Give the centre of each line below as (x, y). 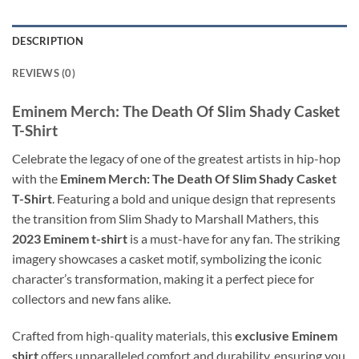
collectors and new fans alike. (91, 298)
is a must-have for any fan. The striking (234, 238)
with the (36, 178)
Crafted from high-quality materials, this (123, 335)
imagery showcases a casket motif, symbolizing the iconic (167, 258)
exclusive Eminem (286, 335)
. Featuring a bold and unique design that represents (194, 198)
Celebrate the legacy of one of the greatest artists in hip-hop (176, 158)
